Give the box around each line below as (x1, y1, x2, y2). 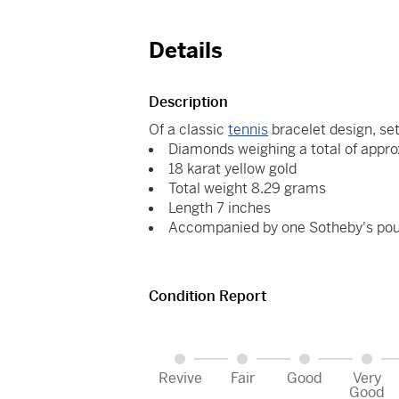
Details (149, 37, 224, 65)
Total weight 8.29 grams (168, 179, 327, 199)
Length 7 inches (168, 199, 272, 218)
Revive (158, 369, 202, 388)
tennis (228, 120, 269, 140)
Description (149, 93, 229, 112)
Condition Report (149, 287, 267, 306)
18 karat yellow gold (168, 159, 297, 179)
